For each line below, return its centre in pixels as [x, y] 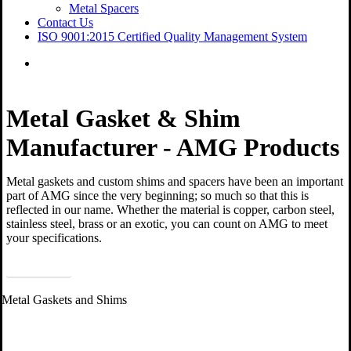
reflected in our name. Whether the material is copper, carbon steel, [170, 209]
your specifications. [54, 237]
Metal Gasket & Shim [123, 118]
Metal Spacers [104, 8]
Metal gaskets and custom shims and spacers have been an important [175, 181]
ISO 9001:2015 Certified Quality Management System [172, 36]
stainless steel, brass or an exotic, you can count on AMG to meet [167, 223]
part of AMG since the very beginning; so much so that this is [157, 195]
